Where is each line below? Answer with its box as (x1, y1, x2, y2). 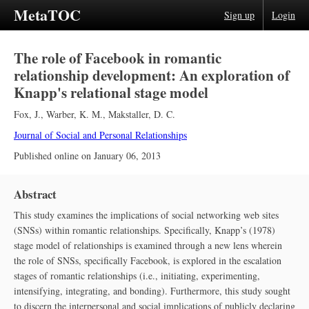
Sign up (224, 8, 255, 21)
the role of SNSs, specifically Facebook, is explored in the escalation (14, 254, 281, 267)
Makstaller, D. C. (108, 108, 175, 121)
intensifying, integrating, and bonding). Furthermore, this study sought (14, 284, 290, 297)
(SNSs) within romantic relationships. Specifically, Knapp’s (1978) (14, 223, 275, 237)
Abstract (14, 186, 57, 203)
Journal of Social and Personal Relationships (14, 128, 187, 141)
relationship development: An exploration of (14, 65, 290, 86)
